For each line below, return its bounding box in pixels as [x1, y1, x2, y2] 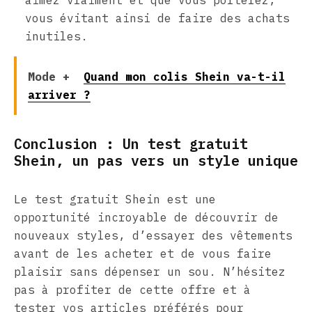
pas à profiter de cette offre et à [14, 283, 251, 297]
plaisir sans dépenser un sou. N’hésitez [14, 265, 286, 279]
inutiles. [25, 29, 88, 44]
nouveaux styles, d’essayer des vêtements [14, 228, 292, 243]
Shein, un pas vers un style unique [14, 151, 298, 171]
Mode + [28, 70, 70, 84]
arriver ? [28, 88, 91, 102]
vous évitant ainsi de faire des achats [25, 11, 290, 26]
